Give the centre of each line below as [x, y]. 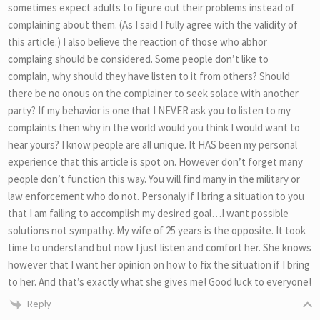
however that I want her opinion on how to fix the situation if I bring [159, 265]
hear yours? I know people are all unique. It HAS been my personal [152, 145]
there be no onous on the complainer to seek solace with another [153, 94]
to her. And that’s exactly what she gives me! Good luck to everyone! [160, 282]
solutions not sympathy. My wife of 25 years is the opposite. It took [157, 231]
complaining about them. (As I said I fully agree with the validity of [153, 25]
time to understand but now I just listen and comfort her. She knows [160, 248]
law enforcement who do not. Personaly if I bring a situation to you [156, 196]
